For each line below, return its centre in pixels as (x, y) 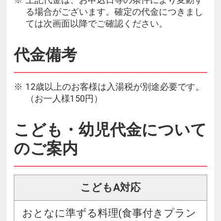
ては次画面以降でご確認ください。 (97, 24)
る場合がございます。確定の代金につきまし (114, 12)
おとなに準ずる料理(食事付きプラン (109, 213)
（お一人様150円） (64, 99)
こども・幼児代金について (110, 130)
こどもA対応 (110, 188)
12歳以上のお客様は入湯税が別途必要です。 (115, 87)
